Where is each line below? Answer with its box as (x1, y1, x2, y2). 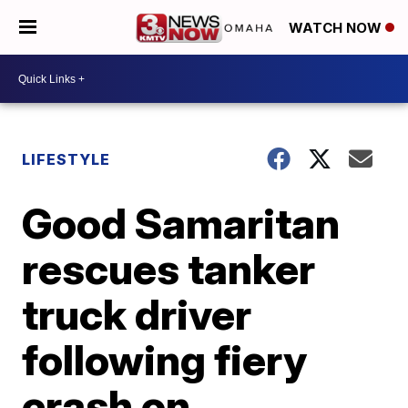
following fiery (22, 334, 308, 385)
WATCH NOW (289, 19, 385, 37)
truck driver (22, 289, 252, 340)
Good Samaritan (22, 198, 341, 249)
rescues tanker (22, 243, 316, 294)
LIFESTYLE (22, 150, 111, 168)
